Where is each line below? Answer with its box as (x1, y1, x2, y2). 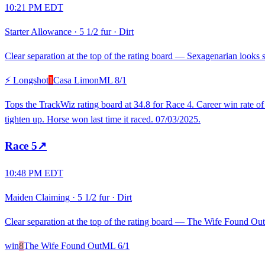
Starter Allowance (5, 26, 72, 37)
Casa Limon (53, 75, 99, 85)
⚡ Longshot (5, 75, 49, 85)
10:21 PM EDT (5, 2, 63, 12)
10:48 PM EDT (5, 168, 63, 179)
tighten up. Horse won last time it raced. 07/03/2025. (5, 114, 201, 124)
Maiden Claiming (5, 192, 70, 203)
